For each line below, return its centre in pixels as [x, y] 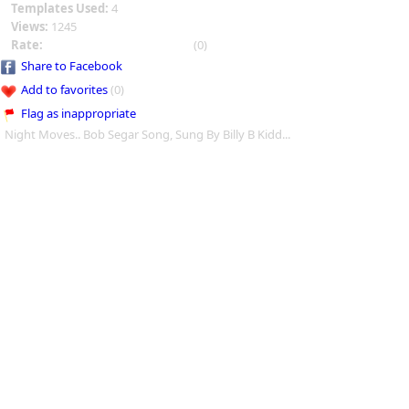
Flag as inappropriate [79, 113]
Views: [31, 26]
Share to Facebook [72, 66]
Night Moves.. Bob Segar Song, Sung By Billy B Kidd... [147, 134]
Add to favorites [64, 89]
